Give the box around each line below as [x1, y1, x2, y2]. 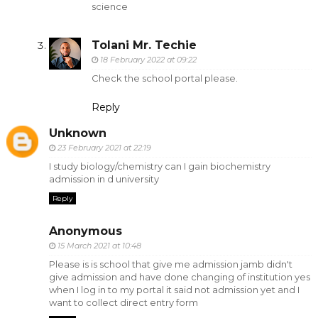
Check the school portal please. [91, 72, 238, 84]
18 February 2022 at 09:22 [99, 54, 197, 65]
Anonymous [48, 224, 122, 238]
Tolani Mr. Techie [91, 38, 197, 52]
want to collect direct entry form [48, 296, 198, 308]
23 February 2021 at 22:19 [57, 143, 151, 153]
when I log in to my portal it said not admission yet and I [48, 283, 300, 295]
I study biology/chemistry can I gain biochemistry [48, 160, 270, 172]
